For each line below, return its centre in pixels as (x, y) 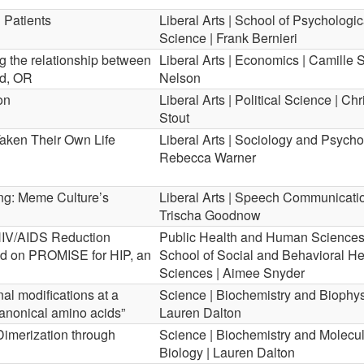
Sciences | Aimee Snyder (232, 273)
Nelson (180, 78)
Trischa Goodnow (210, 215)
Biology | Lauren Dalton (227, 352)
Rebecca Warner (208, 157)
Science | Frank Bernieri (228, 38)
